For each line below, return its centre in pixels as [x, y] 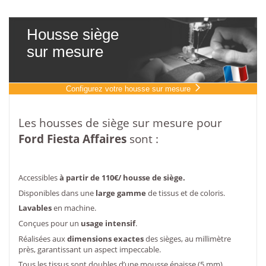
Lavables [35, 208]
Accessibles [39, 177]
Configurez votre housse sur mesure [128, 89]
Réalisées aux [43, 238]
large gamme [121, 193]
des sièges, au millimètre [187, 238]
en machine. [74, 208]
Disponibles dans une [57, 193]
